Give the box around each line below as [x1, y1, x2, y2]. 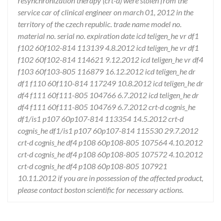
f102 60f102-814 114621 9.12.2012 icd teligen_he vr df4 [18, 55, 203, 64]
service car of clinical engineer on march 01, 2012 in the [18, 7, 193, 17]
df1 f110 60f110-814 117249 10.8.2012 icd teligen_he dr [18, 78, 203, 88]
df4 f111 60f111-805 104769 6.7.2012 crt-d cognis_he [18, 102, 195, 111]
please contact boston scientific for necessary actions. [18, 185, 184, 194]
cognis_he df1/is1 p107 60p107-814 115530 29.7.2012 [18, 126, 198, 135]
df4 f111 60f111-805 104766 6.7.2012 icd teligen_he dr [18, 90, 199, 100]
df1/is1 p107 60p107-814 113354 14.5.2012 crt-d [18, 114, 184, 123]
